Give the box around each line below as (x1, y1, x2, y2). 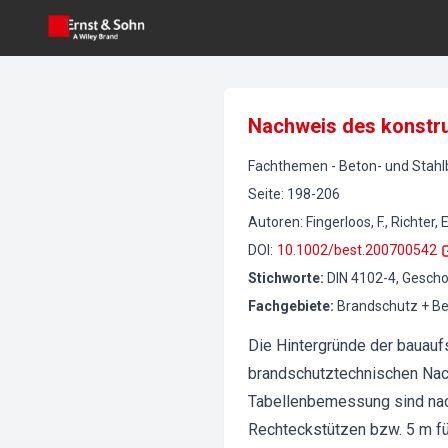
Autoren (248, 214, 300, 230)
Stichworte (248, 270, 320, 286)
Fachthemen (248, 158, 328, 174)
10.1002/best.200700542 (277, 242, 437, 258)
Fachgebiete (248, 298, 330, 314)
